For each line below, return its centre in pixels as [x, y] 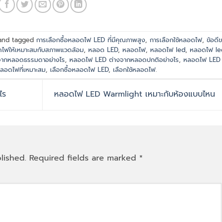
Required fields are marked [84, 158]
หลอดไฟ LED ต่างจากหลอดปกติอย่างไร [124, 59]
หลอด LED [103, 50]
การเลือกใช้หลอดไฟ [176, 40]
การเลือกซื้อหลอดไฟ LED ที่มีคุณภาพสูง [90, 40]
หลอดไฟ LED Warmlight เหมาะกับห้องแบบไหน [136, 94]
